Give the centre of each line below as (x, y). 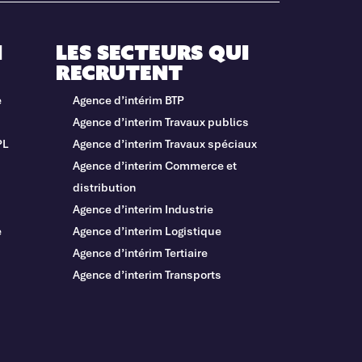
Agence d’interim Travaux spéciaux (164, 143)
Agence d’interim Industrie (143, 208)
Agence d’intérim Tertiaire (140, 252)
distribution (104, 187)
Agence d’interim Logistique (147, 230)
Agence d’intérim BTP (128, 99)
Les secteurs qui (152, 52)
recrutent (119, 72)
